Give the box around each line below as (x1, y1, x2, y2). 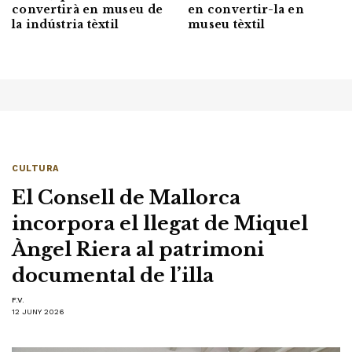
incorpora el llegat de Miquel (12, 212, 308, 236)
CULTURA (12, 163, 59, 174)
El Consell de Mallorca (12, 186, 240, 210)
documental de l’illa (12, 264, 214, 288)
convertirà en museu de (12, 2, 163, 17)
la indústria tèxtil (12, 17, 119, 32)
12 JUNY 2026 (12, 307, 64, 317)
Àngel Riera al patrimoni (12, 238, 264, 262)
